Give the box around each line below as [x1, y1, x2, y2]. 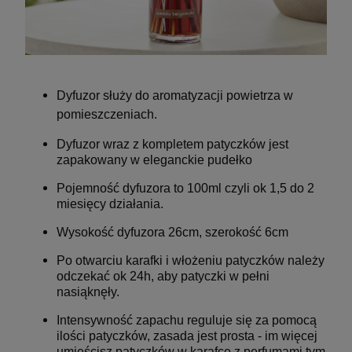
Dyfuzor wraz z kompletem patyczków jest [57, 137, 288, 151]
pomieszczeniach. [57, 107, 157, 121]
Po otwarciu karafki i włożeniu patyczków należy [57, 253, 324, 267]
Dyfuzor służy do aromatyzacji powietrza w [57, 88, 293, 102]
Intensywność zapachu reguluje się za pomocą [57, 313, 317, 327]
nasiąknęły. [57, 284, 119, 299]
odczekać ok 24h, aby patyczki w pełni [57, 269, 269, 283]
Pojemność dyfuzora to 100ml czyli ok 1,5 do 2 [57, 181, 314, 195]
